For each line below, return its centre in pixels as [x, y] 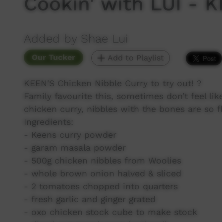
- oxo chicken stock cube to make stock [111, 212]
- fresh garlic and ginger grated [90, 199]
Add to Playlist [135, 58]
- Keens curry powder [70, 135]
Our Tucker [54, 57]
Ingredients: [49, 122]
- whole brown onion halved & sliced [103, 173]
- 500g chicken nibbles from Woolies [103, 161]
